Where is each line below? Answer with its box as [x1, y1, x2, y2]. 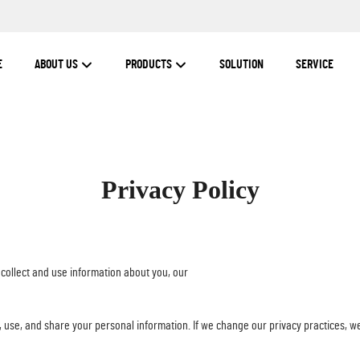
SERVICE [296, 58, 333, 71]
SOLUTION [219, 58, 264, 71]
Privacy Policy [100, 175, 260, 204]
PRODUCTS [125, 58, 174, 71]
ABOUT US [35, 58, 80, 71]
